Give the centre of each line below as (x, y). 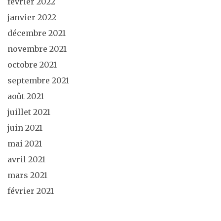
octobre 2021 (32, 64)
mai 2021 (25, 143)
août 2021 (26, 96)
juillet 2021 (29, 112)
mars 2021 (27, 175)
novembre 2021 (37, 49)
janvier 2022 (32, 17)
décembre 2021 (37, 33)
